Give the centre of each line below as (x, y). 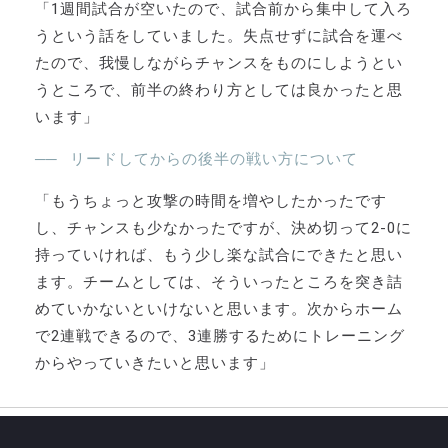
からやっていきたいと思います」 (155, 363)
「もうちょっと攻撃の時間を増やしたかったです (211, 201)
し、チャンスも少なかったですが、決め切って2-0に (223, 228)
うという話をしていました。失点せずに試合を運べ (219, 36)
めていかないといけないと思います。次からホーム (219, 309)
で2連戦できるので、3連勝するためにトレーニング (220, 336)
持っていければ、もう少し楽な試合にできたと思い (219, 255)
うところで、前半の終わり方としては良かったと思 (219, 90)
